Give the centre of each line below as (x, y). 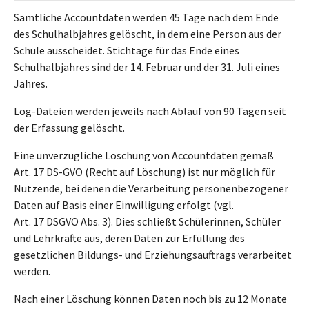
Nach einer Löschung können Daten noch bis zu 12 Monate (150, 299)
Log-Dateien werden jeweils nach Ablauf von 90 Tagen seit (150, 111)
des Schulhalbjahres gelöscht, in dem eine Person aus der (148, 34)
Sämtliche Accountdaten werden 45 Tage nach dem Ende (146, 17)
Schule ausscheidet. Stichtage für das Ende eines (127, 50)
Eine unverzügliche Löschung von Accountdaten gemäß (144, 155)
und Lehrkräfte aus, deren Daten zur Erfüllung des (129, 238)
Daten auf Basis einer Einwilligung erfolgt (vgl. (124, 205)
